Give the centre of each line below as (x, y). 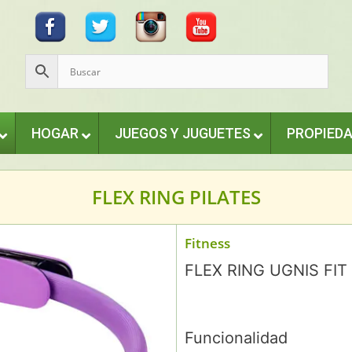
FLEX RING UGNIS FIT (266, 270)
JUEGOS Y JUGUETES (182, 133)
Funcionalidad (236, 338)
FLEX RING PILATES (176, 197)
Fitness (207, 243)
